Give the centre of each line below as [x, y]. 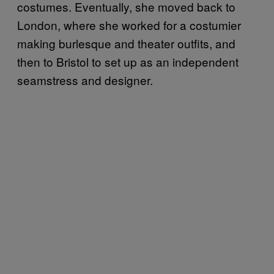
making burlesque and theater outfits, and [126, 43]
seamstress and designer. [85, 80]
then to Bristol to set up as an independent [128, 62]
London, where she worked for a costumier [129, 25]
